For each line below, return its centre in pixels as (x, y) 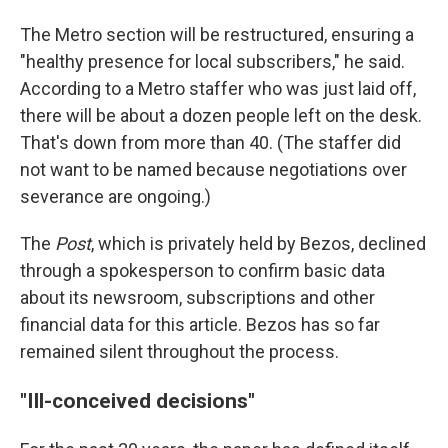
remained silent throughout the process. (179, 352)
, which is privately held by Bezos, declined (258, 244)
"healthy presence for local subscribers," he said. (212, 62)
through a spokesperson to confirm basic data (202, 271)
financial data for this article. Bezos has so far (200, 325)
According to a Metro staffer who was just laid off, (218, 89)
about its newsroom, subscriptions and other (197, 298)
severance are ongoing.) (115, 197)
